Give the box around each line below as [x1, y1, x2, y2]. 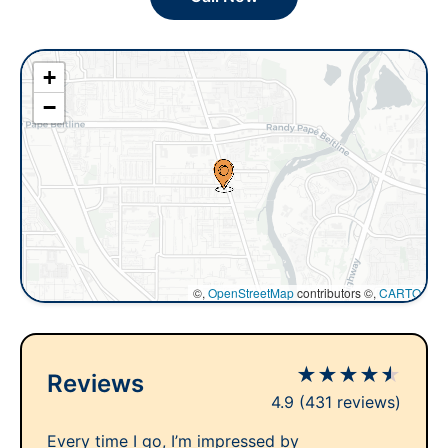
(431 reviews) [299, 392, 401, 412]
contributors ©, [294, 284, 379, 301]
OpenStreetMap [208, 284, 294, 301]
